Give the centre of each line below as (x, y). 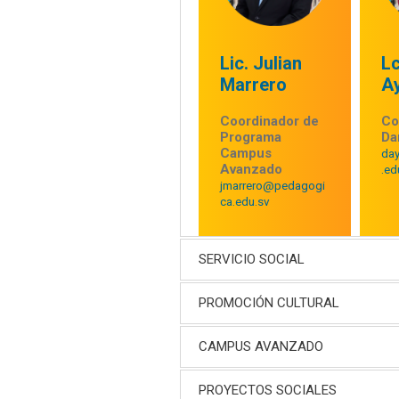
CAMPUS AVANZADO (261, 347)
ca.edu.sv (244, 202)
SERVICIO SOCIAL (251, 260)
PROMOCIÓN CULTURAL (269, 303)
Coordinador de (269, 122)
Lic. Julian (261, 64)
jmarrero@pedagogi (272, 186)
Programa (250, 138)
